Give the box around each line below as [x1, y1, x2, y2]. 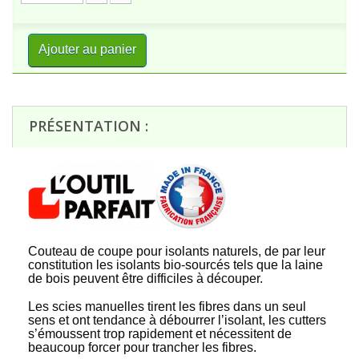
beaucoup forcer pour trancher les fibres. [28, 341, 256, 354]
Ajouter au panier [38, 42, 136, 56]
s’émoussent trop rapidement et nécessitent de [28, 327, 292, 341]
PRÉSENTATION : [29, 116, 148, 135]
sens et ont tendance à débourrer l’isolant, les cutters [28, 313, 326, 327]
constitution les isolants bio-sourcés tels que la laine [28, 258, 323, 272]
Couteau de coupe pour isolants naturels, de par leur [28, 244, 325, 258]
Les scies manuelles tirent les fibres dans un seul [28, 300, 306, 313]
